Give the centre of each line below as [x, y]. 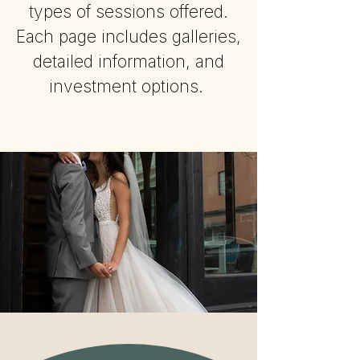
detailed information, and [129, 61]
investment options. [129, 86]
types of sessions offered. [129, 12]
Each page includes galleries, [129, 37]
